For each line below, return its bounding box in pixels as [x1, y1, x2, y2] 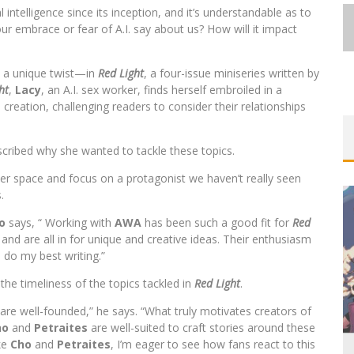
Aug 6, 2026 [218, 339, 269, 352]
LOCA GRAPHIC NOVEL [136, 311, 265, 330]
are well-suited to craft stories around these [88, 319, 315, 335]
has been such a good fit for [141, 214, 292, 230]
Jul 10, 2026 [217, 160, 270, 174]
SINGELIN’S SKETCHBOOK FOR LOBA [95, 292, 307, 311]
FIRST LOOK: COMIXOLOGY [123, 94, 278, 114]
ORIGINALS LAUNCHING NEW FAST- [99, 113, 303, 133]
